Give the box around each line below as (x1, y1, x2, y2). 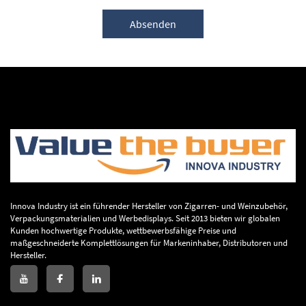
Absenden (130, 16, 176, 31)
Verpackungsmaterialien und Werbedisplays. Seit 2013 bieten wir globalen (10, 212, 280, 224)
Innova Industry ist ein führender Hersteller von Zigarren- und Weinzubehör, (10, 199, 288, 212)
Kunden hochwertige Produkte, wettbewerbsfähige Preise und (10, 224, 236, 236)
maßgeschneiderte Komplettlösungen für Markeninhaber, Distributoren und (10, 236, 288, 249)
